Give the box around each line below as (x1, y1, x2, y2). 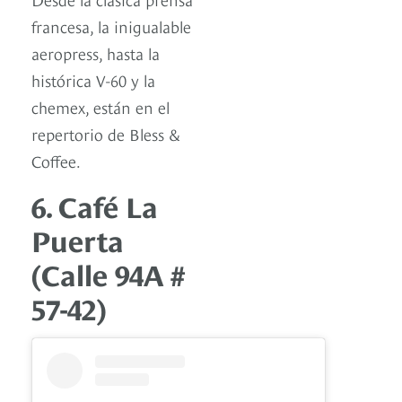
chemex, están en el (31, 94, 170, 118)
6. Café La (31, 184, 158, 224)
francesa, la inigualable (31, 13, 191, 37)
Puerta (31, 218, 124, 258)
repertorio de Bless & (31, 121, 180, 144)
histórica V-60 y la (31, 67, 155, 91)
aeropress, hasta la (31, 40, 160, 64)
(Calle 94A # (31, 252, 185, 293)
